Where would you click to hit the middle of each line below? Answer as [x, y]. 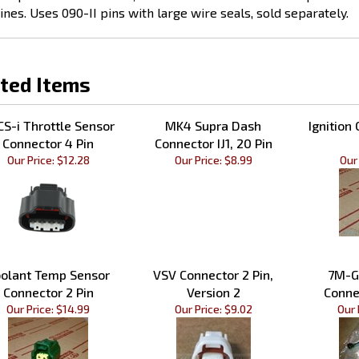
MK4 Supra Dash [213, 105]
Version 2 [213, 272]
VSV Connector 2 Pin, [213, 254]
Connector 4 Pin [48, 123]
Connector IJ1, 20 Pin [213, 123]
